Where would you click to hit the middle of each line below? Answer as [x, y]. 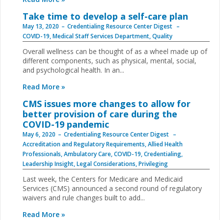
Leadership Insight [48, 164]
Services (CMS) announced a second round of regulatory [112, 188]
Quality [162, 36]
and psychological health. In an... [73, 70]
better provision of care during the [100, 114]
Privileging [153, 164]
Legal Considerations [106, 164]
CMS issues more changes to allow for [107, 104]
